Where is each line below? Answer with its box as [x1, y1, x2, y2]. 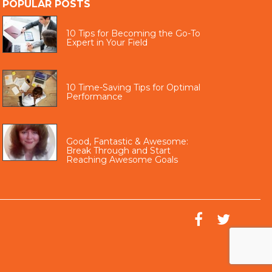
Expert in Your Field [66, 37, 148, 49]
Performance [66, 91, 123, 103]
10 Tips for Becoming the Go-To [66, 28, 200, 39]
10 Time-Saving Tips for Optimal [66, 82, 200, 93]
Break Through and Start [66, 145, 171, 157]
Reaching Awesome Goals [66, 154, 178, 166]
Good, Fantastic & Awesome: [66, 136, 188, 148]
